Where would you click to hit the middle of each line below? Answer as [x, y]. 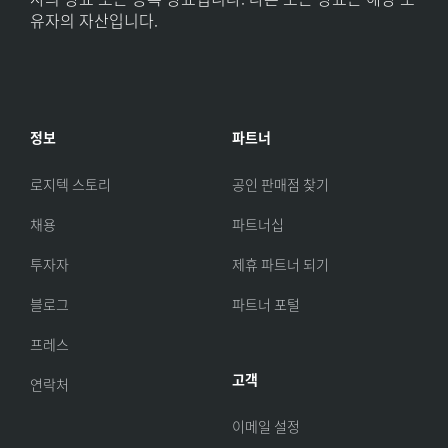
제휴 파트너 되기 [280, 264]
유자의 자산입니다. [94, 20]
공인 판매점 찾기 [280, 184]
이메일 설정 [266, 426]
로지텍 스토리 [70, 184]
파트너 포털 [266, 304]
